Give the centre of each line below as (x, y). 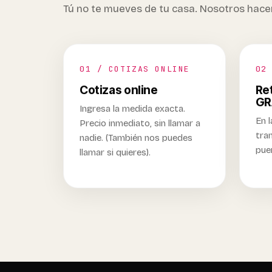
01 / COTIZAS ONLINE (135, 69)
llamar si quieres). (115, 152)
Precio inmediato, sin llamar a (140, 123)
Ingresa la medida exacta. (132, 109)
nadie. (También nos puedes (136, 138)
